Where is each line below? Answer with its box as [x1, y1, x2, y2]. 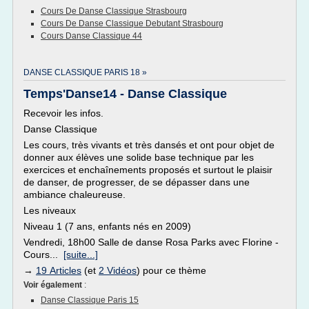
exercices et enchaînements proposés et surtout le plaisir [23, 164, 272, 175]
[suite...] [63, 249, 98, 260]
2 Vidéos [99, 265, 137, 276]
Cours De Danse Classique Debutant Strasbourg [41, 19, 223, 28]
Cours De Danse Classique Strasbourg [41, 6, 187, 16]
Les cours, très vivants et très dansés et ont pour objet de [23, 139, 275, 150]
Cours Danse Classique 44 [41, 31, 142, 41]
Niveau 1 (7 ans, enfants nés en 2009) [23, 221, 191, 232]
